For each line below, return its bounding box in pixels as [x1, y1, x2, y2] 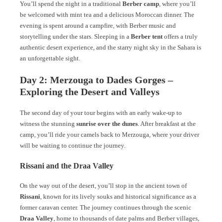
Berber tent [131, 33, 163, 40]
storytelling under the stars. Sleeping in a [20, 33, 131, 40]
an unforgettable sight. [20, 55, 80, 62]
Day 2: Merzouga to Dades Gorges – [20, 74, 173, 85]
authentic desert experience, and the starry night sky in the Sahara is [20, 44, 201, 51]
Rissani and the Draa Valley [20, 162, 113, 170]
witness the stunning [20, 120, 76, 127]
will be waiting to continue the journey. [20, 142, 125, 149]
